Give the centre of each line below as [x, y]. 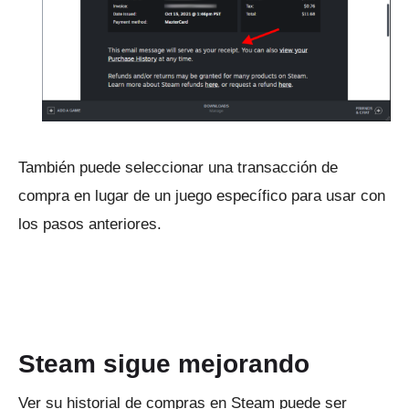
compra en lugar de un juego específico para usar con [202, 196]
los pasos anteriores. [90, 225]
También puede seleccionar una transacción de [178, 168]
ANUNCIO [54, 267]
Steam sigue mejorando [164, 364]
